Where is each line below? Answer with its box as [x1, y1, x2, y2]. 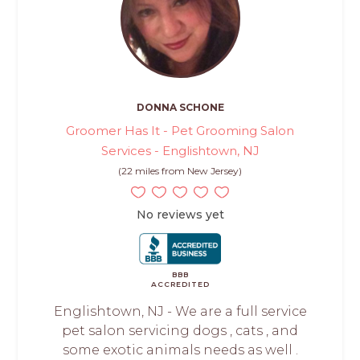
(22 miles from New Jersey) [118, 165, 242, 178]
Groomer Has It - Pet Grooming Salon [66, 123, 294, 139]
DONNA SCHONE [136, 101, 224, 114]
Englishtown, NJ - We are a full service [53, 304, 307, 320]
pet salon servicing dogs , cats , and [62, 323, 298, 339]
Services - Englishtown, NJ [100, 143, 260, 159]
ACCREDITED [150, 280, 210, 289]
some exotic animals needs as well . [62, 342, 298, 358]
